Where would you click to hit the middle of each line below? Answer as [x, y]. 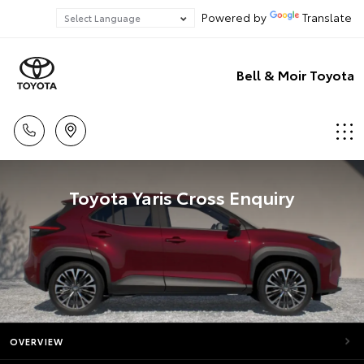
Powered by [232, 17]
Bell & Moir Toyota [295, 74]
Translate [327, 17]
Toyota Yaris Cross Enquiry [182, 197]
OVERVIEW [37, 341]
